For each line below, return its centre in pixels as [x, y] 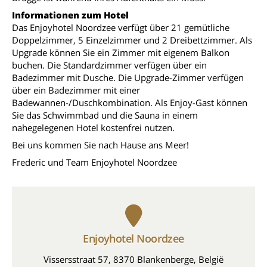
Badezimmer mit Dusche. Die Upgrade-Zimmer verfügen [128, 77]
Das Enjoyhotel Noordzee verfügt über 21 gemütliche [121, 27]
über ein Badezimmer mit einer [76, 90]
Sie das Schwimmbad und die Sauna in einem [105, 115]
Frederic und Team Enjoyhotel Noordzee [94, 162]
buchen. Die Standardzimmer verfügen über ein [109, 65]
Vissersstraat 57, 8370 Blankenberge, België [133, 259]
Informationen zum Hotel [70, 15]
